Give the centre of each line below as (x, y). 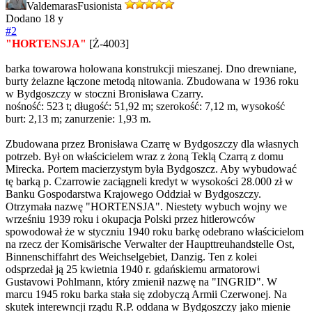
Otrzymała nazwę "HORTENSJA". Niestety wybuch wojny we (146, 207)
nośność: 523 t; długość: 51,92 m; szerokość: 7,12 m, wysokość (145, 107)
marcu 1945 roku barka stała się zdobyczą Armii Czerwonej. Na (146, 295)
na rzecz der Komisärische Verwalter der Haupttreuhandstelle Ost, (150, 244)
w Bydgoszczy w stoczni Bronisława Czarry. (104, 94)
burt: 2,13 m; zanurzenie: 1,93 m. (78, 119)
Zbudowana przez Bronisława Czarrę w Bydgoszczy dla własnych (152, 144)
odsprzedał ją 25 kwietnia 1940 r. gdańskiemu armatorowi (133, 270)
